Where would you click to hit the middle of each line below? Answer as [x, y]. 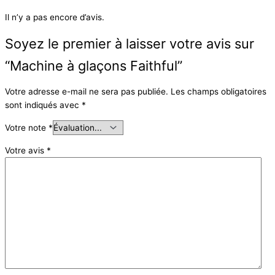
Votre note [27, 128]
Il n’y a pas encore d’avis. [55, 17]
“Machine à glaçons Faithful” [94, 65]
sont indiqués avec [43, 105]
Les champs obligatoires [219, 92]
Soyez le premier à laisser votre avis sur [130, 43]
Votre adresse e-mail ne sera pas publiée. [87, 92]
